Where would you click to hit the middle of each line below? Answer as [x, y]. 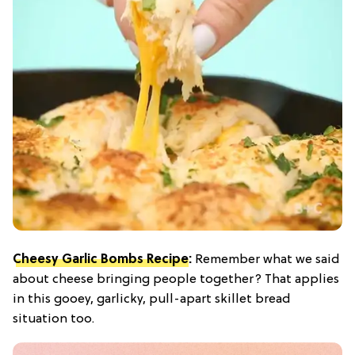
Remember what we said [265, 260]
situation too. [53, 320]
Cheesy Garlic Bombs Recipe [101, 260]
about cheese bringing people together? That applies [176, 280]
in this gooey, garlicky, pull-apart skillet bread [151, 300]
